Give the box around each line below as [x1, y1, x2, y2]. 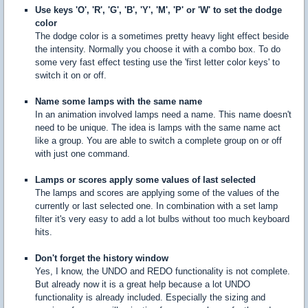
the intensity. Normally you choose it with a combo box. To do [35, 44, 280, 55]
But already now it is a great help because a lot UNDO [35, 279, 250, 290]
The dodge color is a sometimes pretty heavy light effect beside [35, 31, 289, 42]
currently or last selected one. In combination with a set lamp [35, 201, 278, 212]
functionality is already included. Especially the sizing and [35, 292, 265, 303]
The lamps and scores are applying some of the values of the [35, 188, 279, 199]
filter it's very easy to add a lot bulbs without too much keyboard [35, 214, 289, 225]
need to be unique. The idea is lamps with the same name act [35, 122, 280, 133]
